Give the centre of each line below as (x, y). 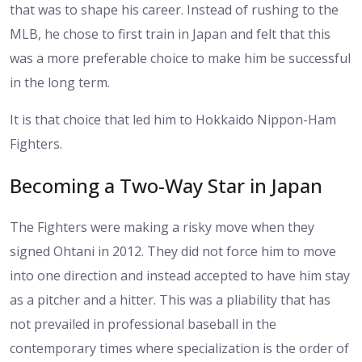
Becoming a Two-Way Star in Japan (166, 186)
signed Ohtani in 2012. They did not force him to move (173, 252)
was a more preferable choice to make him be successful (180, 59)
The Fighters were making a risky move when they (162, 227)
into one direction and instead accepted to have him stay (180, 276)
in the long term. (60, 83)
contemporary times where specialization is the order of (179, 349)
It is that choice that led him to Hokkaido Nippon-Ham (173, 120)
